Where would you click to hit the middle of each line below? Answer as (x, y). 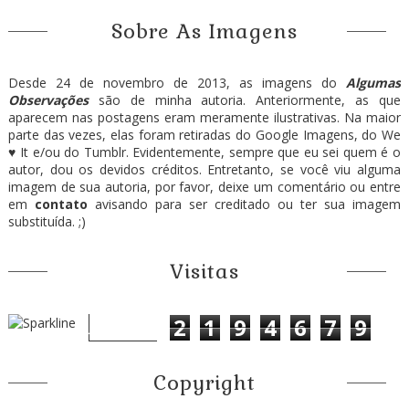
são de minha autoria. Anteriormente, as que (245, 100)
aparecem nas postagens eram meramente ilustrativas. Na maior (204, 118)
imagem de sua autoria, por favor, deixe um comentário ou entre (204, 187)
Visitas (204, 272)
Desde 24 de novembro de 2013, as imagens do (177, 83)
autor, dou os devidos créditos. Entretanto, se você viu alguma (204, 170)
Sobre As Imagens (204, 31)
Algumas (374, 83)
